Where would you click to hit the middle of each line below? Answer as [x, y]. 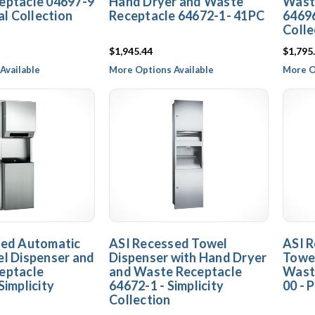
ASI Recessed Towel [168, 243]
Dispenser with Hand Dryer [188, 257]
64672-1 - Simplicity [166, 285]
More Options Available [161, 70]
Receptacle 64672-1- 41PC [187, 15]
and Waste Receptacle [175, 271]
